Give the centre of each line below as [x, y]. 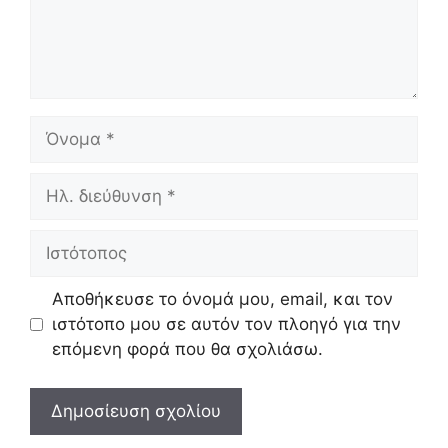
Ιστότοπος [69, 241]
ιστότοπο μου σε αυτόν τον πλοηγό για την [226, 324]
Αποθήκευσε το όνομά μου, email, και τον [222, 299]
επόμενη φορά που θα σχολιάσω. [187, 349]
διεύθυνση [70, 209]
